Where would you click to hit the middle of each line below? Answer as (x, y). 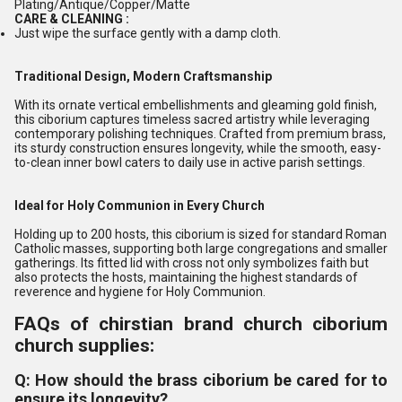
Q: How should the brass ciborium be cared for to (201, 380)
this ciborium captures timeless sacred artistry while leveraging (192, 119)
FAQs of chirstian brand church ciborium (201, 324)
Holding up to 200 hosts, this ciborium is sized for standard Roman (201, 234)
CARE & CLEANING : (72, 19)
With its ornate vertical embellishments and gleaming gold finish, (196, 105)
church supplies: (84, 345)
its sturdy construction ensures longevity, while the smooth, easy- (198, 148)
